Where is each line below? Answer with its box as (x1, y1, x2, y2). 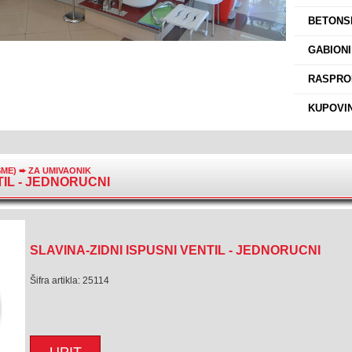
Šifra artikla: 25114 (30, 275, 109, 286)
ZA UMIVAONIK (28, 166, 91, 175)
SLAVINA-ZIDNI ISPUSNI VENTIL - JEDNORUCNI (30, 244, 321, 257)
